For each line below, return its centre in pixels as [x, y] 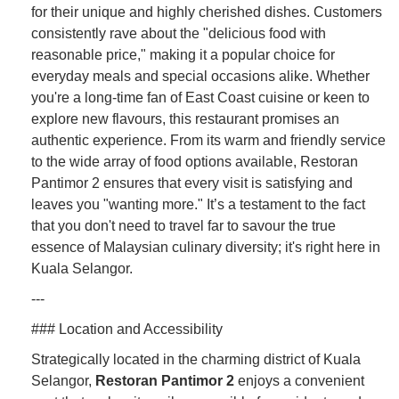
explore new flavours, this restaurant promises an [185, 118]
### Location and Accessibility [127, 329]
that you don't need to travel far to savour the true [183, 225]
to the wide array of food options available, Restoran [195, 161]
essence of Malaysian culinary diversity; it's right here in [206, 247]
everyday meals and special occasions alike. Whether [200, 76]
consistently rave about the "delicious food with [179, 33]
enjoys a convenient [299, 380]
